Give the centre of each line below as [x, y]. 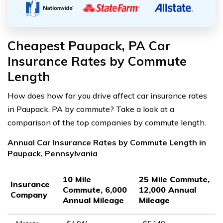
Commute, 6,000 [95, 189]
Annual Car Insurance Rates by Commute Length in [107, 142]
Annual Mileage [93, 200]
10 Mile [77, 179]
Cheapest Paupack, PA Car [89, 45]
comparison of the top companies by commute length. [107, 122]
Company [29, 194]
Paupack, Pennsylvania [53, 153]
